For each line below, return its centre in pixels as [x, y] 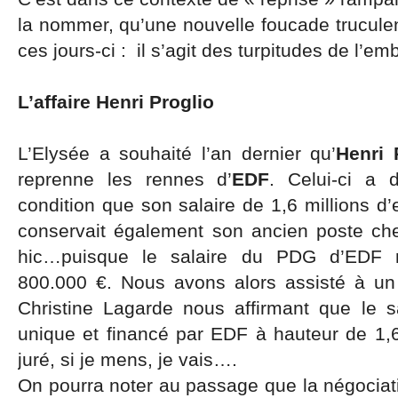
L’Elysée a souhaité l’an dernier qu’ [177, 153]
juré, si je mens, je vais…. [127, 359]
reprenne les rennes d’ [125, 179]
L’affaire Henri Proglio [116, 102]
